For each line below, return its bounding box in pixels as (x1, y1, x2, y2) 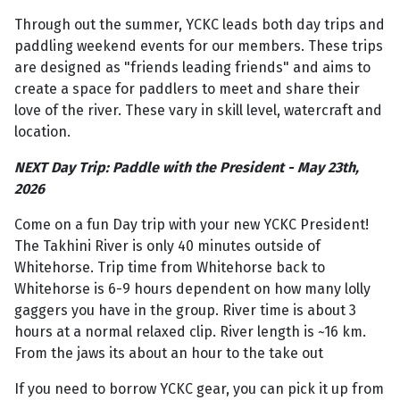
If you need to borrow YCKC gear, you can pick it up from (14, 380, 384, 397)
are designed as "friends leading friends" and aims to (14, 59, 371, 76)
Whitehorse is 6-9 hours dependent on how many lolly (14, 280, 371, 297)
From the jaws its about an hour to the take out (14, 345, 323, 362)
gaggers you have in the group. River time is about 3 (14, 302, 356, 319)
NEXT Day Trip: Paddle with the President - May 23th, (14, 159, 359, 176)
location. (14, 123, 71, 140)
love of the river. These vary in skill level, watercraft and (14, 102, 382, 119)
